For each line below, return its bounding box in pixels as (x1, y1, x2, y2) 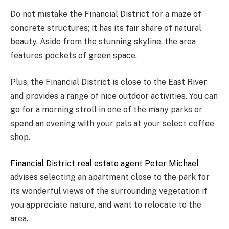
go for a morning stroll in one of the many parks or (10, 104, 202, 114)
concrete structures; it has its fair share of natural (10, 23, 201, 33)
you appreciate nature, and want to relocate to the (10, 200, 201, 210)
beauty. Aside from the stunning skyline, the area (10, 37, 196, 47)
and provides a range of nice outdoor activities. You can (10, 90, 218, 101)
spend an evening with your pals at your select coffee (10, 118, 214, 128)
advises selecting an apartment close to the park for (10, 172, 210, 182)
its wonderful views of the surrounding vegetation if (10, 186, 208, 196)
